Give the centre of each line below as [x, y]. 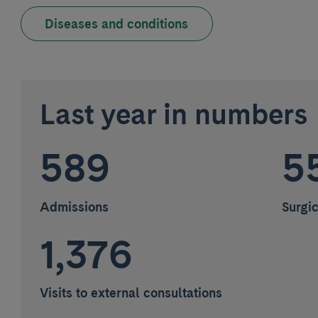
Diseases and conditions [117, 23]
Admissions [74, 207]
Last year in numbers [173, 114]
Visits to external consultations [131, 293]
